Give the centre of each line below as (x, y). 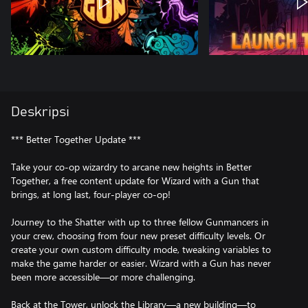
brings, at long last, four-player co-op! (91, 194)
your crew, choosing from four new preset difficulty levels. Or (138, 235)
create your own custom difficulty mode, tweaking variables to (141, 249)
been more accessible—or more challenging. (103, 277)
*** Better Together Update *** (76, 139)
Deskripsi (40, 112)
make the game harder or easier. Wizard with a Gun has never (141, 263)
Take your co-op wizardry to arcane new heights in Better (131, 167)
